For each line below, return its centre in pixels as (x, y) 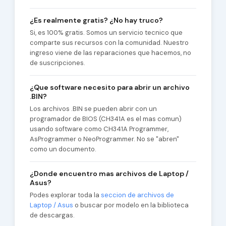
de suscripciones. (57, 63)
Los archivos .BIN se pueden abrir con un (93, 109)
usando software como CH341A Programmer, (99, 129)
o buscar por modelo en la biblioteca (131, 205)
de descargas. (52, 215)
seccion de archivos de (137, 195)
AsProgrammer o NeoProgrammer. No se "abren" (104, 139)
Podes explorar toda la (65, 195)
